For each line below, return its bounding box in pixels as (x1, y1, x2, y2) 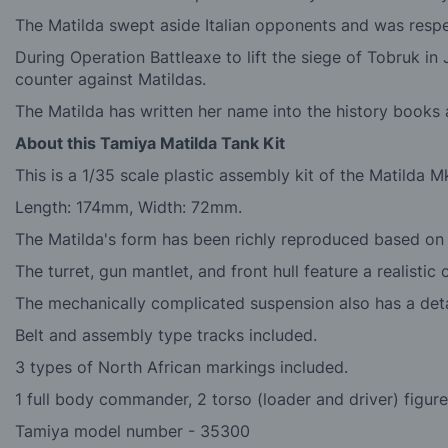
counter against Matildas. (15, 69, 206, 90)
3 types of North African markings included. (15, 357, 348, 378)
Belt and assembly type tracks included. (15, 325, 317, 346)
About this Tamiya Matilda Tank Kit (15, 133, 285, 154)
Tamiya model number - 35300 (15, 421, 250, 442)
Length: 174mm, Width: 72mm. (15, 197, 242, 218)
